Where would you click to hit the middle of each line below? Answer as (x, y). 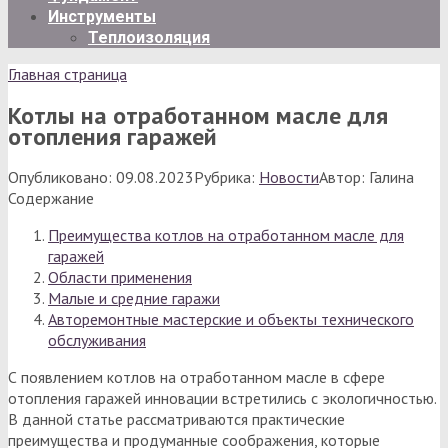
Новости (289, 176)
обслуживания (97, 339)
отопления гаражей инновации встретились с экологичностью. (222, 397)
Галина (391, 176)
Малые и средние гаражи (134, 297)
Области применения (120, 276)
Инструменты (102, 16)
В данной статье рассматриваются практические (176, 418)
